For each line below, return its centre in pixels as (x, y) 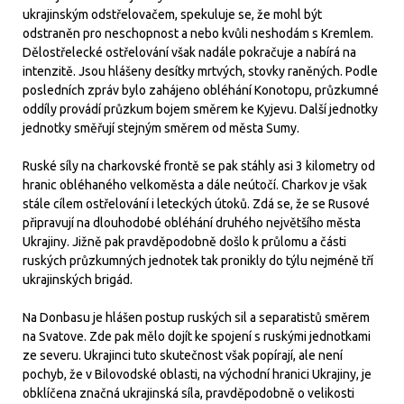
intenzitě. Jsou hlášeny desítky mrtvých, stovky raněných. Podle (200, 71)
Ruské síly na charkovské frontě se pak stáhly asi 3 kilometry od (199, 165)
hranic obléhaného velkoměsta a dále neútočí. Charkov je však (195, 184)
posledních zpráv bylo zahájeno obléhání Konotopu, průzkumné (201, 90)
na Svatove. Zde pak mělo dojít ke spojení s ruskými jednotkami (197, 336)
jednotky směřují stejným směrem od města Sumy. (161, 128)
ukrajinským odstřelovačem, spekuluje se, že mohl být (172, 14)
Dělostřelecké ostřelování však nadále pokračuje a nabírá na (189, 52)
